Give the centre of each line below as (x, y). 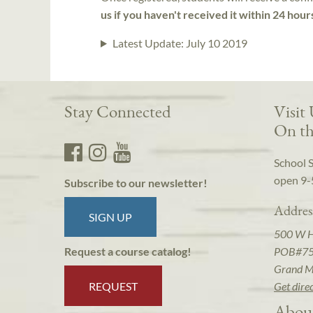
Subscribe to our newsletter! (136, 183)
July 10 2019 (216, 43)
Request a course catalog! (128, 252)
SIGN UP (111, 217)
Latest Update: (149, 43)
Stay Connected (118, 111)
